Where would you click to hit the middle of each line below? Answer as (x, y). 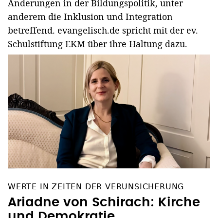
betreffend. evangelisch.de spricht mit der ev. (103, 30)
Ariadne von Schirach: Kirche (104, 202)
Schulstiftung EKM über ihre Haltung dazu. (98, 44)
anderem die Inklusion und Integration (90, 16)
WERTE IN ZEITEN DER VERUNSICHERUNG (96, 186)
